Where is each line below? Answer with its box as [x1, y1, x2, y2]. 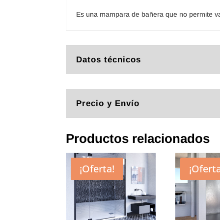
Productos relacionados [66, 131, 210, 146]
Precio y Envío [76, 98, 140, 108]
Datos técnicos [76, 55, 141, 64]
